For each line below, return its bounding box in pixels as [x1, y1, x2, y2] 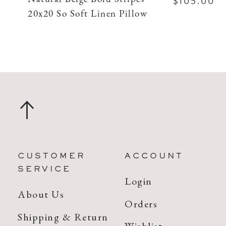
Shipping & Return [18, 210, 108, 223]
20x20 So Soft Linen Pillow [28, 9, 147, 19]
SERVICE [18, 166, 71, 174]
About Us [18, 188, 64, 201]
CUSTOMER [18, 153, 85, 160]
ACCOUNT [125, 153, 184, 160]
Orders [125, 197, 158, 210]
